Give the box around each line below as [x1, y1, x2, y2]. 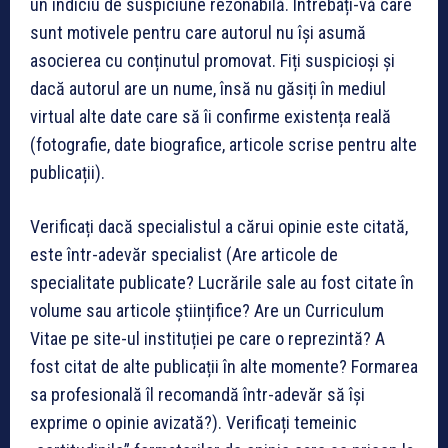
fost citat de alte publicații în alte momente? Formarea [30, 355, 418, 377]
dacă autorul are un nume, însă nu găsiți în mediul [30, 77, 386, 99]
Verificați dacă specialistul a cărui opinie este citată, [30, 215, 408, 237]
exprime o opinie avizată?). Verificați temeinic [30, 411, 357, 433]
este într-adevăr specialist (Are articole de [30, 243, 338, 265]
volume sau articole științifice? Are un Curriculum [30, 299, 384, 321]
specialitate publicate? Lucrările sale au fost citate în [30, 271, 414, 293]
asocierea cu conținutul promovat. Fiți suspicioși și [30, 49, 395, 71]
